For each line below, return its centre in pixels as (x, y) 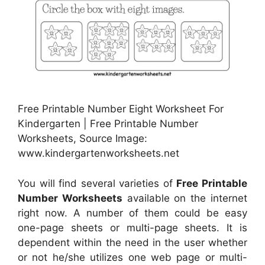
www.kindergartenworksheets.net (98, 153)
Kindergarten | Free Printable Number (108, 124)
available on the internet (185, 198)
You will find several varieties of (97, 183)
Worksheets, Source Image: (83, 139)
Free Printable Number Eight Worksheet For (121, 109)
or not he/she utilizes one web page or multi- (132, 257)
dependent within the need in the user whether (132, 242)
